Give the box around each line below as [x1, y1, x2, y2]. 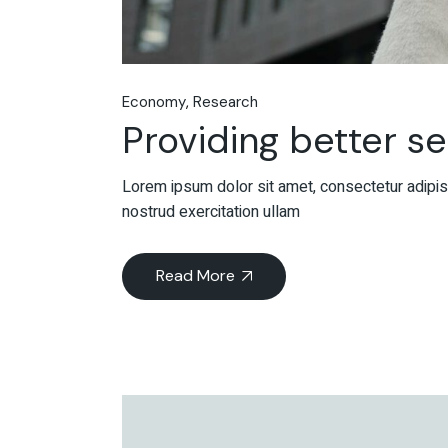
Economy [122, 91, 186, 112]
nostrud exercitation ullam [122, 199, 300, 224]
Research [193, 91, 258, 112]
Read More [156, 264, 235, 286]
